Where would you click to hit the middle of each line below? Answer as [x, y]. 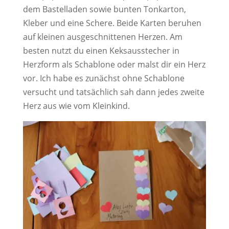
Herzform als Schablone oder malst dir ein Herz [114, 65]
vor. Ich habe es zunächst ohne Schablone [104, 78]
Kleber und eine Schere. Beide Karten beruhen [112, 23]
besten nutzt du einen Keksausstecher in [101, 51]
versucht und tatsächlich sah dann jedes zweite [113, 92]
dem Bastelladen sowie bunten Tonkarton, [104, 9]
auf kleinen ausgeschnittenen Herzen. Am [102, 37]
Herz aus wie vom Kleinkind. [76, 106]
